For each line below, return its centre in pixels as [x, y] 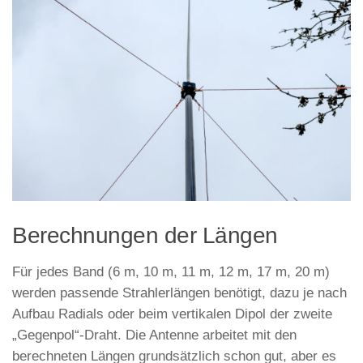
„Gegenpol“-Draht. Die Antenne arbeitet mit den [154, 335]
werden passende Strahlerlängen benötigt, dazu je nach [179, 293]
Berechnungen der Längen [145, 236]
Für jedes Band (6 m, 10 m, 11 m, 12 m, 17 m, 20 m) [171, 272]
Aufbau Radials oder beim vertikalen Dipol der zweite [172, 314]
